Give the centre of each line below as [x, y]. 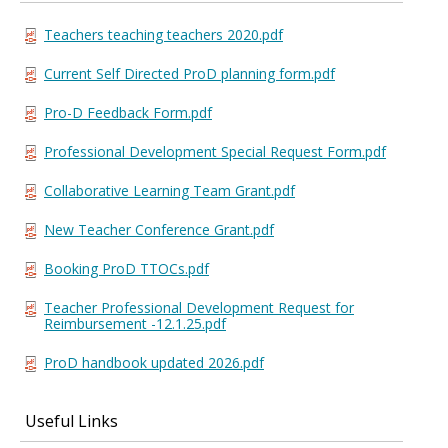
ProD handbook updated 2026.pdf [154, 363]
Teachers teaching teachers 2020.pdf [163, 35]
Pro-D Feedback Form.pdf [128, 113]
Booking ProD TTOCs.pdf [126, 269]
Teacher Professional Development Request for [199, 308]
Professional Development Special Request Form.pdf [215, 152]
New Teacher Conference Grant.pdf [159, 230]
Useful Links [71, 421]
